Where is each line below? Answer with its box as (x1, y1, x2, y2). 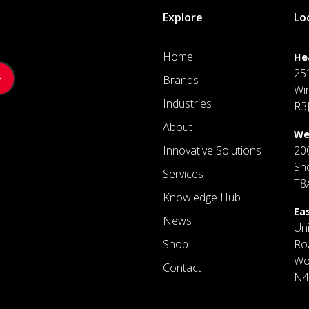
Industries (163, 96, 212, 112)
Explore (163, 10, 203, 26)
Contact (163, 260, 201, 276)
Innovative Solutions (163, 143, 261, 159)
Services (163, 166, 203, 182)
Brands (163, 72, 199, 88)
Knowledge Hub (163, 190, 241, 206)
